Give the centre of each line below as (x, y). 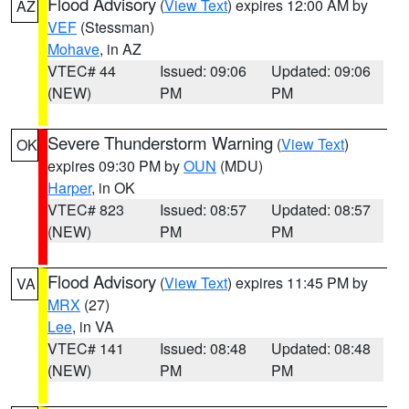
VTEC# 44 (82, 71)
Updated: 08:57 (321, 210)
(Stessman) (115, 27)
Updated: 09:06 (321, 71)
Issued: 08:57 (203, 210)
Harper (69, 188)
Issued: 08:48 (203, 348)
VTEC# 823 (86, 210)
